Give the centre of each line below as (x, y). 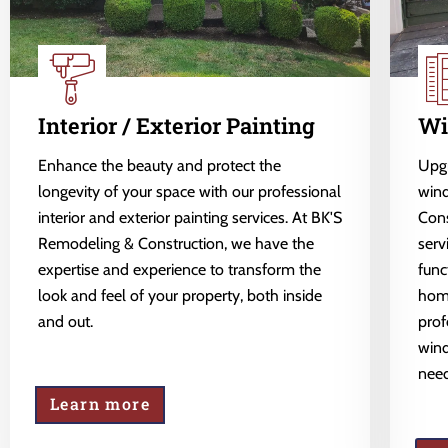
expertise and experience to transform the (179, 270)
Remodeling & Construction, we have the (176, 244)
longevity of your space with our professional (189, 192)
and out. (65, 322)
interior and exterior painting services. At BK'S (190, 218)
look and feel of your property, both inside (180, 296)
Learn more (100, 404)
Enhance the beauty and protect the (159, 166)
